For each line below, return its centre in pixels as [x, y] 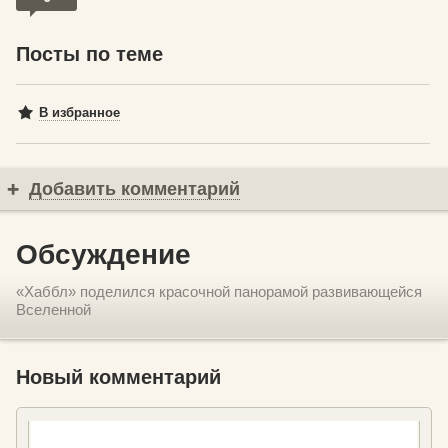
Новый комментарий [118, 376]
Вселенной [53, 309]
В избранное [79, 112]
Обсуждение [103, 254]
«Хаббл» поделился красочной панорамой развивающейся [219, 291]
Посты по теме [89, 53]
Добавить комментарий [134, 188]
